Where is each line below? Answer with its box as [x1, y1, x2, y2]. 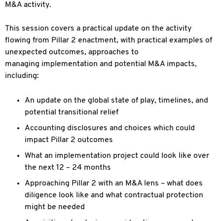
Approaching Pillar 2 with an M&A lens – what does [25, 180, 203, 187]
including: [5, 72, 39, 80]
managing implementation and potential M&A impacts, [5, 60, 197, 68]
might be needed [25, 203, 85, 211]
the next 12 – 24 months [25, 164, 111, 172]
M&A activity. [5, 1, 51, 9]
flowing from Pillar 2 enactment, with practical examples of [5, 37, 212, 44]
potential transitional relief [25, 109, 118, 116]
